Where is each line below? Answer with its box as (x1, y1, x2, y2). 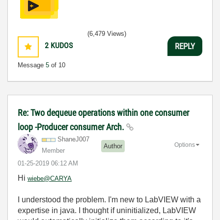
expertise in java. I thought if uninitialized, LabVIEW (18, 206, 196, 215)
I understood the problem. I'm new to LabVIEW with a (18, 195, 201, 204)
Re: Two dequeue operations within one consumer (18, 108, 189, 118)
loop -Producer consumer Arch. (18, 122, 126, 133)
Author (104, 142, 122, 150)
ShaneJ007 (57, 136, 89, 143)
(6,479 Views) (87, 30, 126, 38)
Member (42, 147, 65, 155)
